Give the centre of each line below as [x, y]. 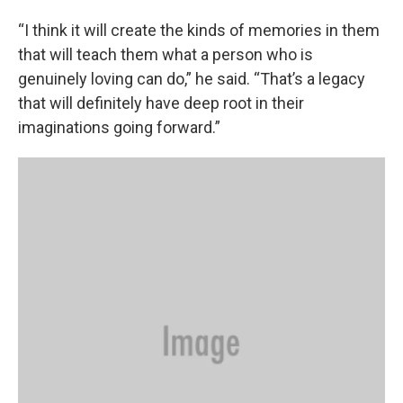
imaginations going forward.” [119, 127]
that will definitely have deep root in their [161, 103]
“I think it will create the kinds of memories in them [199, 30]
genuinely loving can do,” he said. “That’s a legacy [192, 79]
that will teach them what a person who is [166, 54]
